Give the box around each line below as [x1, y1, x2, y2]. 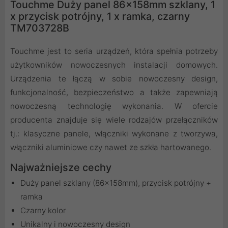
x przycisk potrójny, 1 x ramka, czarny [10, 10, 190, 23]
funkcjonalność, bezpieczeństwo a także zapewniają [10, 88, 218, 98]
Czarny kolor [20, 206, 66, 216]
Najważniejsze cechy [10, 161, 111, 174]
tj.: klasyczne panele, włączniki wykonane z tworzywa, [10, 129, 218, 139]
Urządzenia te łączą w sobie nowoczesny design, [10, 74, 218, 84]
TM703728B [10, 22, 69, 35]
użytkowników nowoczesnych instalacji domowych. [10, 60, 218, 70]
